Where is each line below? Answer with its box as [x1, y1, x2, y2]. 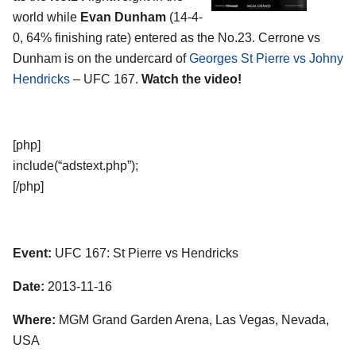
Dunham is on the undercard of [13, 51, 189, 65]
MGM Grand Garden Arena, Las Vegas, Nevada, [56, 312, 329, 327]
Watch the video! [141, 72, 242, 86]
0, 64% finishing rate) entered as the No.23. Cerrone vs [13, 30, 320, 44]
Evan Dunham [80, 10, 166, 24]
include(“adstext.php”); [13, 159, 138, 173]
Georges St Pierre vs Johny [189, 51, 343, 65]
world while [13, 10, 80, 24]
